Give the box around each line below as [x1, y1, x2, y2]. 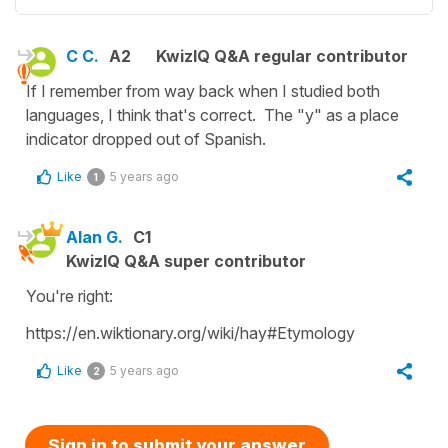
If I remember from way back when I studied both [26, 80, 380, 101]
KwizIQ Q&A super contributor [66, 250, 306, 271]
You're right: [26, 285, 113, 306]
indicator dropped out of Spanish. [26, 128, 266, 149]
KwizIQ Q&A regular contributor [156, 45, 408, 66]
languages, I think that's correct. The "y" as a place [26, 104, 399, 125]
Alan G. [66, 226, 123, 247]
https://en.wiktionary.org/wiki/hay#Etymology [26, 322, 355, 343]
